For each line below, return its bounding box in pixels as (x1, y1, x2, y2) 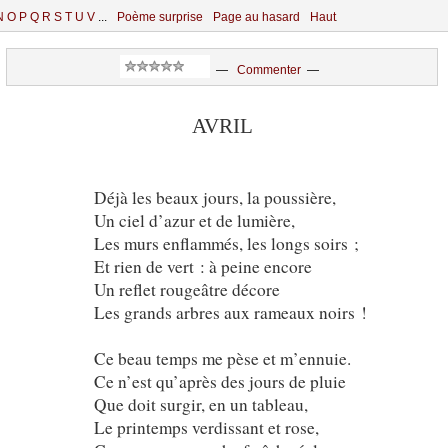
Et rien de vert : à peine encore (93, 255, 312, 279)
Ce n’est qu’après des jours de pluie (93, 370, 346, 394)
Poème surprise (117, 10, 203, 24)
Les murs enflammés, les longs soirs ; (93, 232, 359, 256)
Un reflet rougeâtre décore (93, 278, 280, 302)
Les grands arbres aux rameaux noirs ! (93, 301, 367, 325)
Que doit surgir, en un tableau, (93, 393, 308, 417)
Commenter (236, 62, 301, 77)
